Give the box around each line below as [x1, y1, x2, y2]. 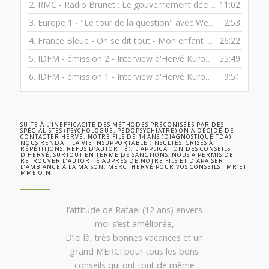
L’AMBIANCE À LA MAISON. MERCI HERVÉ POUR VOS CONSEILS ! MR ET [20, 163, 247, 171]
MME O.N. [20, 169, 53, 177]
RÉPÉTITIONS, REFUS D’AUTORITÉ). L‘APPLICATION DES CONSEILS [20, 145, 231, 153]
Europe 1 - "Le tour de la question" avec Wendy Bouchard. [37, 17, 208, 28]
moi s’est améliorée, [94, 218, 174, 229]
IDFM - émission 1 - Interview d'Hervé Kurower [37, 71, 205, 82]
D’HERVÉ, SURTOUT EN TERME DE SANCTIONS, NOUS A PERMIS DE [20, 151, 234, 159]
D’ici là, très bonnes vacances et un [65, 232, 204, 243]
